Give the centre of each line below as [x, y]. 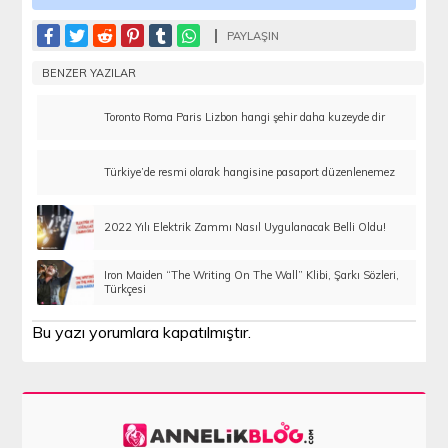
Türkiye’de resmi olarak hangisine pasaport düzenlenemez [250, 172]
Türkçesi [125, 289]
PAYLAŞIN [253, 36]
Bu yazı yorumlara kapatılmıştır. [142, 332]
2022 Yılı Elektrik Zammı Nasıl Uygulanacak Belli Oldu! [245, 227]
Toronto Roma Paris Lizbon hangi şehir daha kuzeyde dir [245, 117]
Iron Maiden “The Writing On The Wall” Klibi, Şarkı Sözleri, [252, 275]
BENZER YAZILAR [89, 73]
